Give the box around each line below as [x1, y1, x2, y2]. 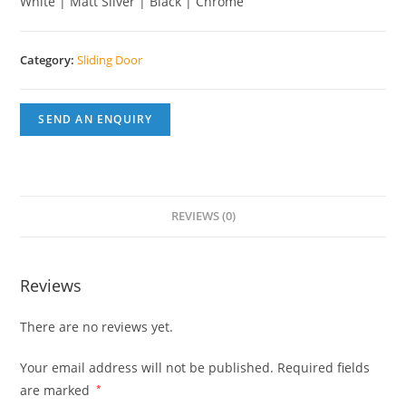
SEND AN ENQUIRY [38, 111, 153, 127]
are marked [20, 382, 94, 399]
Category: [20, 52, 78, 68]
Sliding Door [77, 52, 143, 68]
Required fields [277, 359, 371, 376]
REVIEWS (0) [170, 208, 236, 224]
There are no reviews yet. [20, 318, 174, 335]
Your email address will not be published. [20, 359, 275, 376]
